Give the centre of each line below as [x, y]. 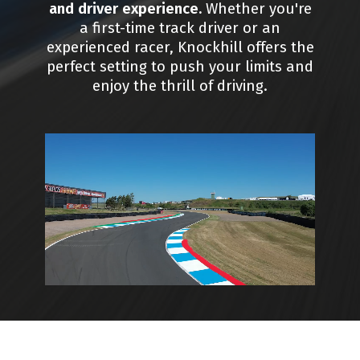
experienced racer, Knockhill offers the [180, 48]
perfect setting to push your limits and [180, 67]
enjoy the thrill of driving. [180, 86]
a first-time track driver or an [180, 29]
